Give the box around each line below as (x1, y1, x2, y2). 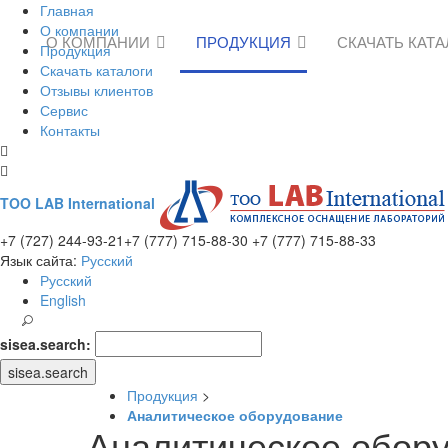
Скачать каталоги (40, 60, 153, 80)
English (40, 290, 86, 310)
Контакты (40, 120, 100, 140)
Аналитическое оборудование (127, 405, 343, 425)
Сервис (40, 100, 88, 120)
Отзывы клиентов (40, 80, 153, 100)
